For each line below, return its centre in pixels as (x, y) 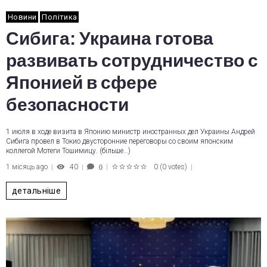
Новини (22, 17)
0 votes (173, 167)
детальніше (37, 190)
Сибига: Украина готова (110, 39)
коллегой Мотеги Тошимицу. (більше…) (68, 151)
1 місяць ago (27, 167)
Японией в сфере (82, 83)
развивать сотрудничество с (132, 61)
